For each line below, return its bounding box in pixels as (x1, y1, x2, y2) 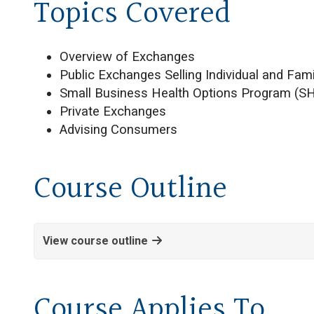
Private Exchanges (60, 104, 167, 119)
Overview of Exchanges (60, 49, 196, 64)
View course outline (43, 234, 148, 247)
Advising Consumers (60, 122, 178, 137)
